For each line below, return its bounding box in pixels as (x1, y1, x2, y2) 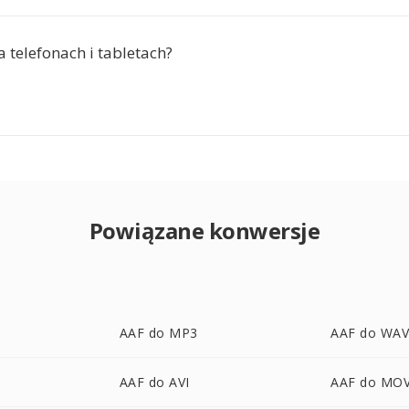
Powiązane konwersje (89, 215, 320, 246)
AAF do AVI (119, 373, 190, 391)
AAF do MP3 (119, 324, 198, 341)
